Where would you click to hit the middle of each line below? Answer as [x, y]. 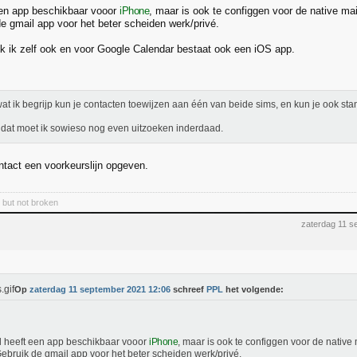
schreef [188, 289]
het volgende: [253, 289]
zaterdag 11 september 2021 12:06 [100, 289]
